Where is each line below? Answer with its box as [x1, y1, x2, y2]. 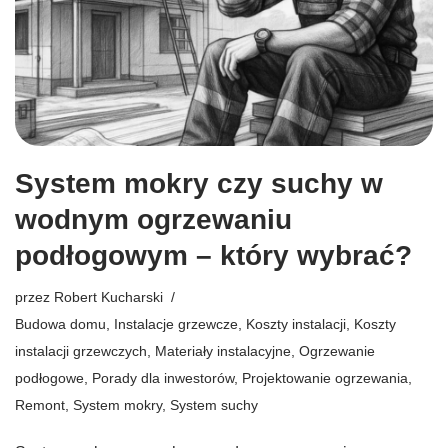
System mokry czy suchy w [15, 167, 383, 199]
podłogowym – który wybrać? [15, 239, 412, 271]
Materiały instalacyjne [155, 342, 291, 359]
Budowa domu [15, 315, 106, 332]
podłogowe [15, 369, 84, 386]
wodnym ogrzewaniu [15, 203, 292, 235]
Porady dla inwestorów [92, 369, 234, 386]
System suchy [170, 396, 258, 413]
